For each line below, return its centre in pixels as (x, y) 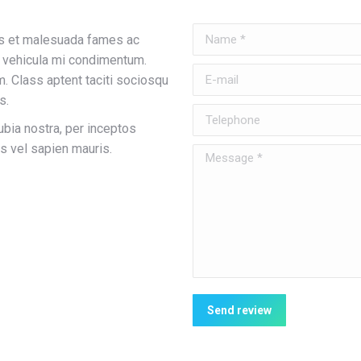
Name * (214, 33)
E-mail (210, 74)
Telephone (222, 114)
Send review (239, 310)
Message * (224, 154)
